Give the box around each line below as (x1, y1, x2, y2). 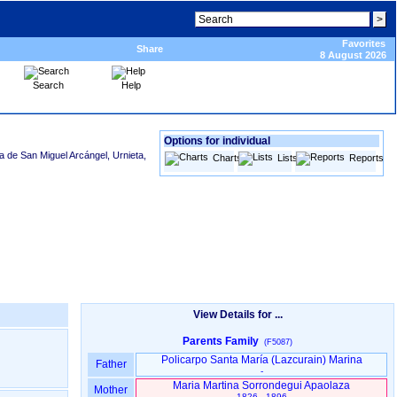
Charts (213, 152, 242, 163)
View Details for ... (192, 308, 283, 321)
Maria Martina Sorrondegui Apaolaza (173, 379, 350, 392)
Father (92, 358, 129, 370)
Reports (349, 152, 384, 163)
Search (33, 80, 64, 90)
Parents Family (183, 335, 264, 347)
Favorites (342, 38, 385, 49)
